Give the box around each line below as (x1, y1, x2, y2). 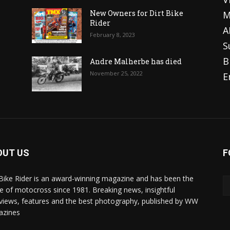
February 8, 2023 (90, 30, 136, 39)
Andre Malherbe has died (90, 56, 182, 66)
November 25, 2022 (90, 69, 143, 77)
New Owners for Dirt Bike (90, 8, 184, 18)
